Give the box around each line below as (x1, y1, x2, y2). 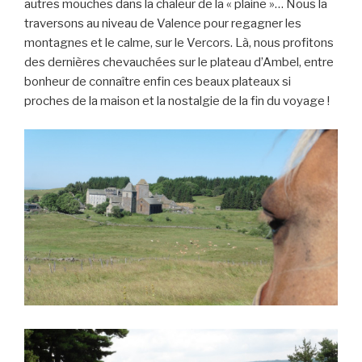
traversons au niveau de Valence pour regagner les (24, 16, 301, 32)
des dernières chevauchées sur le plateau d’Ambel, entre (24, 55, 334, 70)
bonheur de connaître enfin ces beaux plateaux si (24, 74, 291, 90)
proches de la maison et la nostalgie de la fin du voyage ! (24, 94, 330, 109)
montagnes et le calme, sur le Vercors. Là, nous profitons (24, 36, 334, 51)
